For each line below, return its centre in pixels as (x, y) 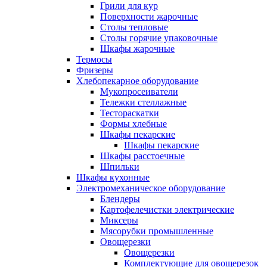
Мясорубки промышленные (157, 231)
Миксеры (119, 220)
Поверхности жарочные (149, 16)
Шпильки (120, 167)
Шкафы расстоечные (142, 156)
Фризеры (95, 70)
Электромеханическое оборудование (151, 188)
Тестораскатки (130, 113)
